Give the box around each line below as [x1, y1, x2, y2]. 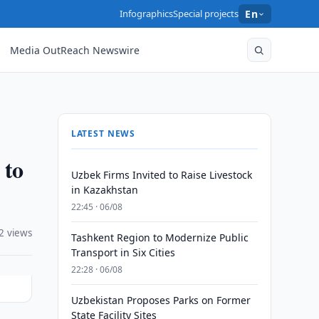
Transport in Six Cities [70, 246, 175, 259]
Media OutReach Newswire [10, 43, 140, 57]
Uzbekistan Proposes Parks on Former [70, 293, 251, 307]
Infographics [120, 7, 174, 20]
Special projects [173, 7, 239, 20]
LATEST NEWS [70, 127, 136, 140]
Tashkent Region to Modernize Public [70, 231, 249, 244]
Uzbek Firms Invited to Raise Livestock [70, 168, 252, 182]
